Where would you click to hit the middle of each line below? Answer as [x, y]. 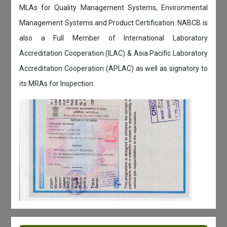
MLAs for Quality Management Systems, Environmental [113, 7]
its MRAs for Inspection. [57, 83]
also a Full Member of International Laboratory [113, 38]
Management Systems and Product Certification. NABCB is [113, 23]
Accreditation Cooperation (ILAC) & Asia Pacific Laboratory [113, 53]
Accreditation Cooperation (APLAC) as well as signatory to [113, 68]
